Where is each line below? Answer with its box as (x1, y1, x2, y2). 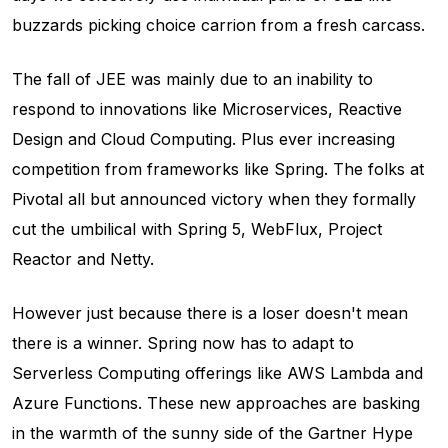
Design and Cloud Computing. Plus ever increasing (12, 129, 395, 149)
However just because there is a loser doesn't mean (12, 303, 408, 323)
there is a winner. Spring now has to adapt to (12, 333, 354, 353)
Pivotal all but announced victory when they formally (12, 189, 416, 209)
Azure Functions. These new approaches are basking (12, 393, 420, 413)
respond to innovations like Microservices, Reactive (12, 99, 402, 119)
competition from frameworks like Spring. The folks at (12, 159, 424, 179)
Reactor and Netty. (12, 249, 154, 269)
